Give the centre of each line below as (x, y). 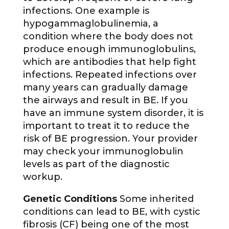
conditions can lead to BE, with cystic (111, 212)
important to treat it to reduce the (106, 126)
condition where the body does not (108, 37)
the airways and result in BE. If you (105, 100)
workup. (42, 177)
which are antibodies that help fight (109, 62)
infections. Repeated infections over (110, 75)
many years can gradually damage (105, 88)
